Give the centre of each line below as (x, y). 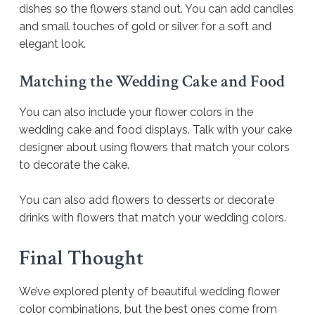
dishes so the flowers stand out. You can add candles (156, 9)
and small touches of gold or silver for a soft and (145, 27)
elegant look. (52, 44)
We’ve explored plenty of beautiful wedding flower (149, 292)
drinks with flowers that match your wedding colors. (153, 218)
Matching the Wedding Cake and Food (152, 81)
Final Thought (81, 258)
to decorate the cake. (76, 165)
